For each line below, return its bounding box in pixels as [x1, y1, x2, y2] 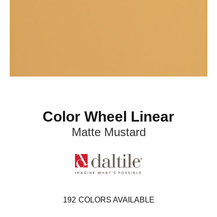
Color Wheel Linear [43, 108, 174, 125]
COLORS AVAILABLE [78, 195, 155, 204]
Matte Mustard [71, 125, 146, 139]
